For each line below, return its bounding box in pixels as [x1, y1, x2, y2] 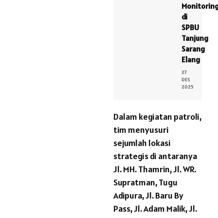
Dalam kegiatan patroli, [113, 111, 201, 123]
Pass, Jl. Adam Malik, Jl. [113, 203, 197, 215]
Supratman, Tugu [113, 177, 178, 188]
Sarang [182, 44, 205, 54]
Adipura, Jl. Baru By [113, 190, 183, 201]
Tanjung [182, 33, 208, 43]
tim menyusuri [113, 124, 169, 136]
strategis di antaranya [113, 150, 197, 162]
